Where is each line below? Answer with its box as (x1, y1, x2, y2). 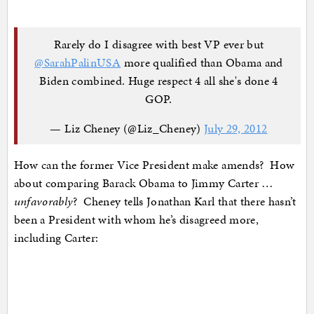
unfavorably (13, 193, 74, 210)
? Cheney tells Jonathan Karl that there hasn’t (73, 193, 296, 210)
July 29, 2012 (203, 119, 268, 137)
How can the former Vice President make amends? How (13, 156, 295, 174)
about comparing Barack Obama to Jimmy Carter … (13, 175, 273, 192)
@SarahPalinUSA (34, 53, 121, 71)
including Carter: (13, 229, 99, 247)
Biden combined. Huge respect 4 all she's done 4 (39, 71, 278, 89)
